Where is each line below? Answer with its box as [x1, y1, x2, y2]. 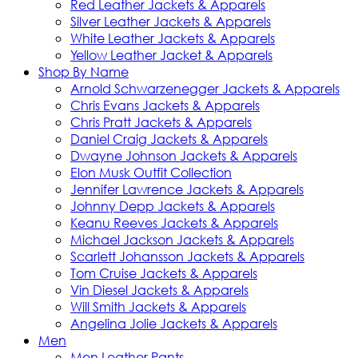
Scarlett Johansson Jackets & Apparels [70, 248, 304, 265]
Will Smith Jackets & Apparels [70, 298, 246, 315]
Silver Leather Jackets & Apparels [70, 13, 271, 30]
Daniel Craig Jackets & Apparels [70, 130, 268, 147]
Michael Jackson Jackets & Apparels [70, 231, 294, 248]
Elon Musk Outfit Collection [70, 164, 232, 181]
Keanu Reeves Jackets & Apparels [70, 214, 278, 231]
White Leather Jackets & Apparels [70, 30, 275, 46]
